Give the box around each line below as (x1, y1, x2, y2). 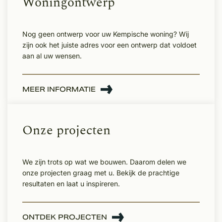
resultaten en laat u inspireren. (22, 179, 120, 188)
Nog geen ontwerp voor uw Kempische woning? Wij (22, 29, 189, 38)
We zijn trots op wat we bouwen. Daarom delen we (22, 157, 186, 166)
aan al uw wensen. (22, 51, 82, 60)
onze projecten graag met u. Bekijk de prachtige (22, 168, 179, 177)
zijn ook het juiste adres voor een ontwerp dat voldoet (22, 40, 197, 49)
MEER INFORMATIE (22, 85, 96, 94)
